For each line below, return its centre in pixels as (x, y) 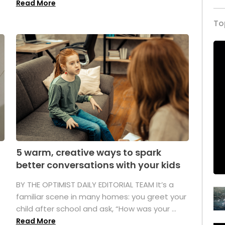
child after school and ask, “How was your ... (96, 209)
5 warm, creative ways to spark (88, 153)
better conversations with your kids (98, 165)
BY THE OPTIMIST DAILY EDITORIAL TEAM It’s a (95, 185)
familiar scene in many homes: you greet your (101, 197)
